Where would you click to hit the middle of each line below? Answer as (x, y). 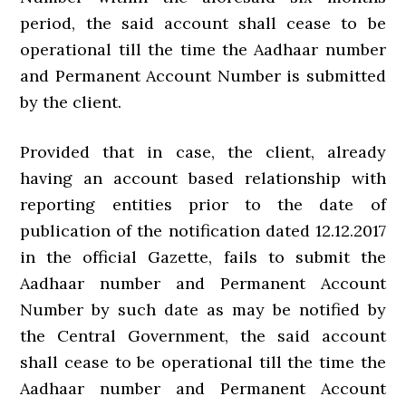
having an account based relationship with (203, 178)
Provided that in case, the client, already (203, 152)
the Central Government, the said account (203, 336)
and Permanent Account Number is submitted (203, 76)
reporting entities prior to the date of (203, 204)
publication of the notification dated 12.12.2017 (203, 231)
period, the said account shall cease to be (203, 23)
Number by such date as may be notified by (203, 309)
